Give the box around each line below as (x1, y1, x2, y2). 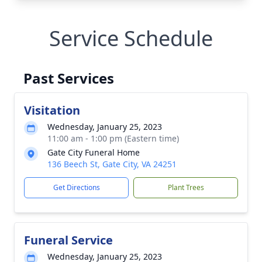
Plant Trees (167, 182, 204, 193)
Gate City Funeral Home (47, 147, 140, 158)
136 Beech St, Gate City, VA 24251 (47, 158, 177, 170)
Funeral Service (24, 232, 113, 249)
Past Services (23, 68, 114, 88)
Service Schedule (49, 24, 213, 53)
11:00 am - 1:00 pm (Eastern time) (47, 133, 179, 144)
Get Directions (53, 182, 100, 193)
